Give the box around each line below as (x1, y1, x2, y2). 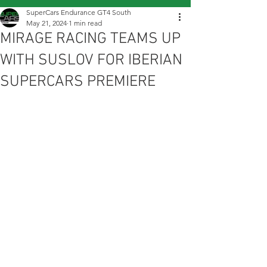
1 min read (69, 18, 102, 27)
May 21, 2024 (26, 18, 67, 27)
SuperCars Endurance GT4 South (26, 8, 131, 17)
